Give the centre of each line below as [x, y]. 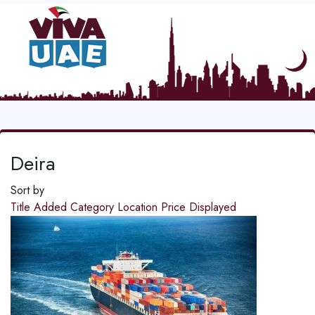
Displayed [213, 207]
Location [139, 207]
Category [94, 207]
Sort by [27, 191]
